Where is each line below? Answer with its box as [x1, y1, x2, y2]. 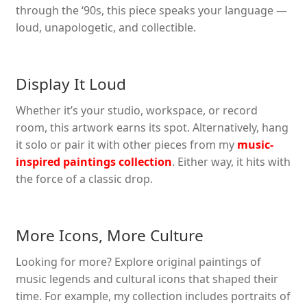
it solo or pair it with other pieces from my [15, 137, 237, 153]
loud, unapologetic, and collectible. [15, 20, 196, 36]
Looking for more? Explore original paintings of [15, 254, 261, 269]
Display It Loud [15, 73, 126, 95]
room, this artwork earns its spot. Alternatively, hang [15, 120, 288, 136]
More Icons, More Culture [15, 224, 204, 246]
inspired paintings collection [15, 154, 172, 170]
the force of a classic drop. [15, 171, 153, 187]
